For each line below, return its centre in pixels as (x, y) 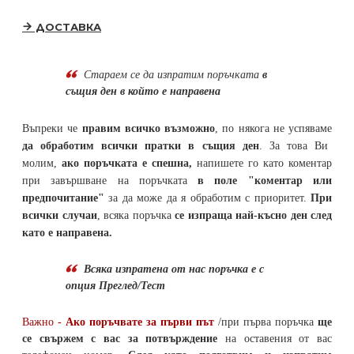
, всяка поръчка (136, 216)
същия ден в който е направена (143, 92)
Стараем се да (121, 75)
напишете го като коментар (262, 164)
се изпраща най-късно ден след (253, 216)
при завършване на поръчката (110, 181)
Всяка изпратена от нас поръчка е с (174, 269)
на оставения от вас (275, 339)
